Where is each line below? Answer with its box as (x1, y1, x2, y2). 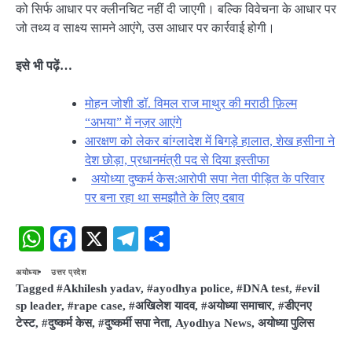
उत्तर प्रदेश (51, 267, 86, 277)
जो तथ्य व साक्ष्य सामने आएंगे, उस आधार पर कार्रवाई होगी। (16, 20, 275, 35)
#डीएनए (278, 299, 312, 312)
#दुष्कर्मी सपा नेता (98, 316, 169, 329)
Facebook (75, 224, 173, 253)
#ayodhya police (147, 281, 230, 295)
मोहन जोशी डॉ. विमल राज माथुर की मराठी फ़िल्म (85, 96, 297, 110)
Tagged (16, 281, 57, 295)
